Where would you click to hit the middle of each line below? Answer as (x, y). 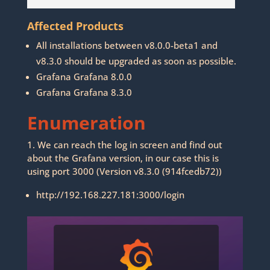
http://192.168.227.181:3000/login (110, 194)
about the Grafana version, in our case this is (123, 158)
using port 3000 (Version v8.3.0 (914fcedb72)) (124, 171)
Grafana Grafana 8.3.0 (84, 92)
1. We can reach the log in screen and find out (124, 144)
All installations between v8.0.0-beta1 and (127, 45)
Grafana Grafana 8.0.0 (84, 76)
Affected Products (75, 26)
